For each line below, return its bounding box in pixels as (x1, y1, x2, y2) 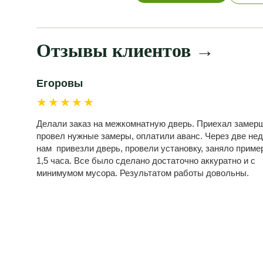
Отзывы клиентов (36, 40, 195, 61)
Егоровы (36, 77, 83, 89)
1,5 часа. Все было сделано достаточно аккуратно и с (36, 156, 255, 166)
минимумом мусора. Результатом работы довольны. (36, 168, 249, 178)
